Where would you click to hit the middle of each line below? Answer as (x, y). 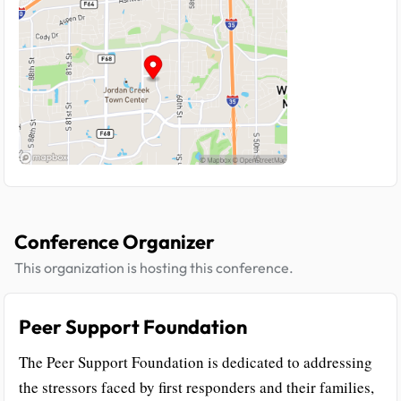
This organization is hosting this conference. (154, 267)
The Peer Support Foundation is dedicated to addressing (196, 362)
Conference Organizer (115, 241)
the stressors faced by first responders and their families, (196, 387)
